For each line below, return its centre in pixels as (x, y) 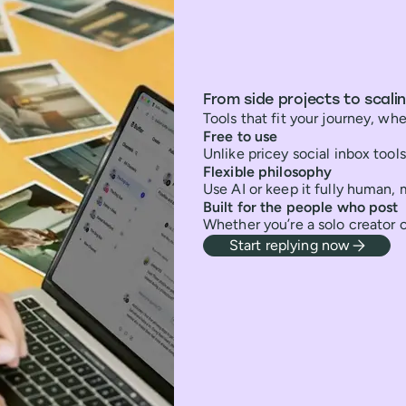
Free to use (241, 136)
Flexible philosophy (268, 171)
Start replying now (290, 245)
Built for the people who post (301, 207)
